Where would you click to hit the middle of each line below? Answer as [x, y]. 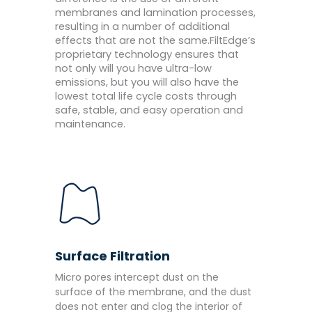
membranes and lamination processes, [155, 13]
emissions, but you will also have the [147, 83]
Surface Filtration [112, 256]
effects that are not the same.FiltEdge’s [155, 41]
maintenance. [90, 124]
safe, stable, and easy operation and [149, 110]
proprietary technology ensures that [147, 55]
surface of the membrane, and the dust [153, 292]
